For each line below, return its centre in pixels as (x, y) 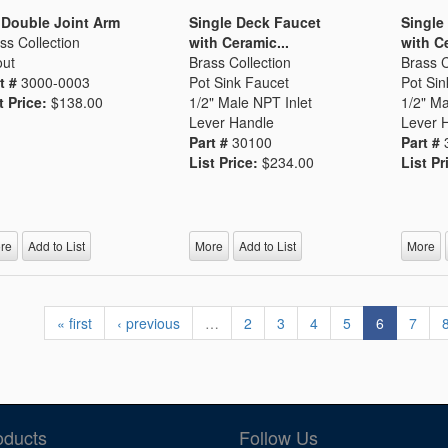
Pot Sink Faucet (239, 81)
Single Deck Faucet (255, 21)
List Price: (226, 161)
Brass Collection (240, 61)
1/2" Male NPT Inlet (251, 101)
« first (75, 323)
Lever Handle (232, 121)
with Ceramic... (239, 41)
